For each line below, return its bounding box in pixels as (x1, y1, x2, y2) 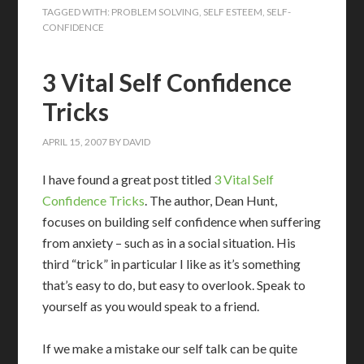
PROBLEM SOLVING (111, 6, 200, 18)
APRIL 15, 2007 (42, 136, 108, 148)
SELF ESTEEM (203, 6, 263, 18)
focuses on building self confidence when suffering (42, 214, 322, 229)
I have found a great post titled (42, 171, 214, 187)
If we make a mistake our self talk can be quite (42, 340, 298, 356)
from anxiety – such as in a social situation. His (42, 235, 297, 250)
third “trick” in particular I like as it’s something (42, 256, 301, 271)
